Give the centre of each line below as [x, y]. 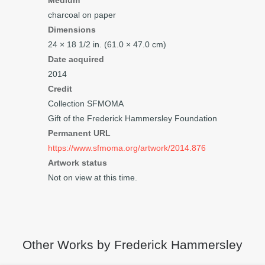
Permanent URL [79, 133]
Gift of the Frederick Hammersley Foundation [132, 118]
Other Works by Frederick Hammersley [132, 245]
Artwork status [77, 163]
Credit [60, 89]
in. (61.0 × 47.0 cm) [128, 44]
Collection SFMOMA [86, 104]
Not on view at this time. [93, 177]
